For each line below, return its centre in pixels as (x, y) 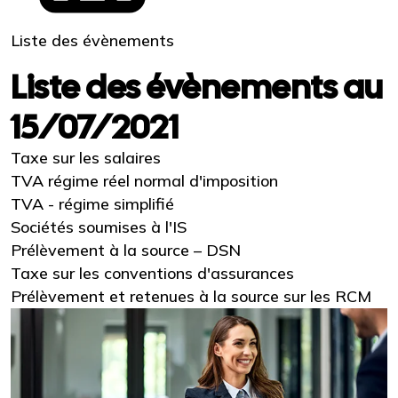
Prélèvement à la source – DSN (126, 250)
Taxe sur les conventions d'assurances (152, 273)
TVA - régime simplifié (92, 204)
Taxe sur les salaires (86, 158)
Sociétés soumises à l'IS (99, 227)
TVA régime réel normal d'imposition (144, 181)
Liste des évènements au (197, 87)
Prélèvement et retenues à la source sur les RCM (191, 296)
